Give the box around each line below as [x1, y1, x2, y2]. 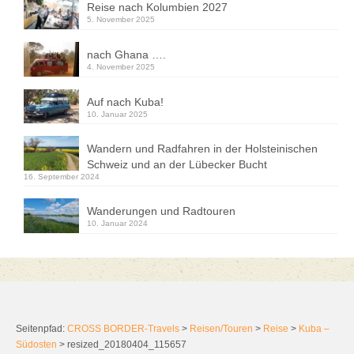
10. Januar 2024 [87, 219, 148, 228]
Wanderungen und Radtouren [87, 205, 235, 218]
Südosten [16, 339, 57, 350]
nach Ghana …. [87, 47, 166, 61]
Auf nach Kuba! [87, 95, 164, 108]
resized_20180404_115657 [67, 339, 186, 350]
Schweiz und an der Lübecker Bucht [87, 158, 267, 171]
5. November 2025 [87, 15, 155, 24]
